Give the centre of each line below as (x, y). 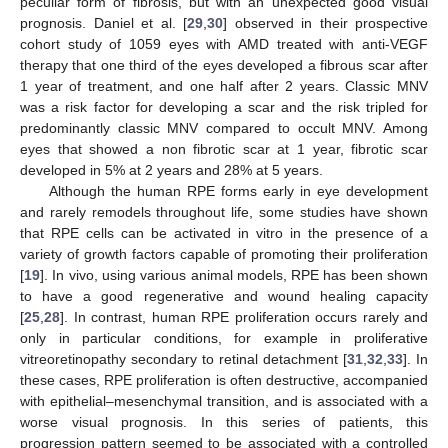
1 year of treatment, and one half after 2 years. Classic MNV (224, 85)
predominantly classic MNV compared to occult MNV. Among (224, 127)
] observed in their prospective (325, 22)
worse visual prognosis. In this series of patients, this (224, 421)
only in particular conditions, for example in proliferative (224, 337)
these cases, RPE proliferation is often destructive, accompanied (224, 379)
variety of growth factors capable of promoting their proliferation (224, 253)
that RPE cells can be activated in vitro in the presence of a (224, 232)
